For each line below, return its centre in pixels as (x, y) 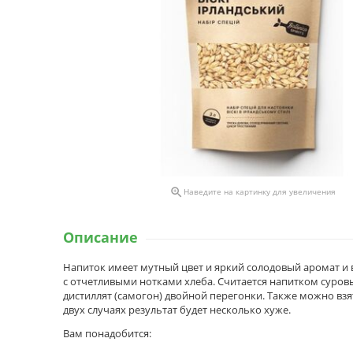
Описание (100, 237)
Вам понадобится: (107, 333)
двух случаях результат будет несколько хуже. (177, 310)
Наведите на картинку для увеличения (259, 191)
